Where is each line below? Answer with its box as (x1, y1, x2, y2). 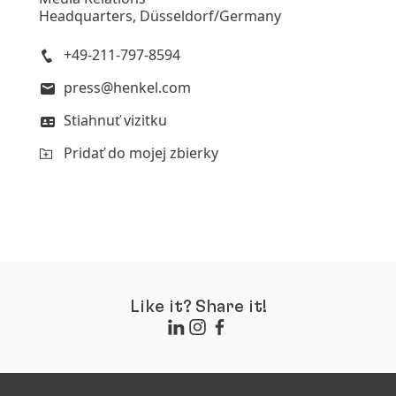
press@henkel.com (64, 78, 191, 97)
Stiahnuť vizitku (64, 110, 167, 130)
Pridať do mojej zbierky (64, 143, 218, 163)
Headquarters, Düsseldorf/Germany (39, 6, 281, 26)
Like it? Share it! (129, 298, 267, 316)
